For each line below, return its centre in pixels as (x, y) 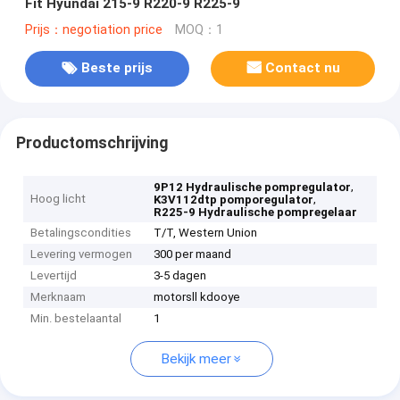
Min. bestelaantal (76, 319)
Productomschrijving (92, 142)
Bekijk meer (196, 359)
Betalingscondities (81, 233)
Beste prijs (117, 68)
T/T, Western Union (206, 233)
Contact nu (303, 68)
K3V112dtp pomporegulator (234, 200)
